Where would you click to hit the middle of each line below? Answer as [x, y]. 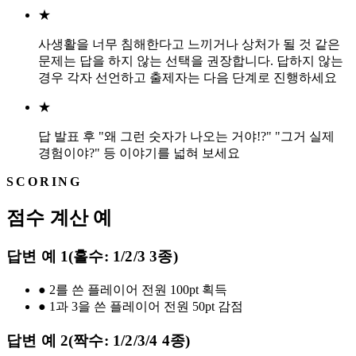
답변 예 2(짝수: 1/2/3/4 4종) [99, 340]
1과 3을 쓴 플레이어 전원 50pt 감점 [146, 306]
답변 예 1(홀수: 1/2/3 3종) [92, 257]
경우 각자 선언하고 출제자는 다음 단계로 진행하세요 [188, 78]
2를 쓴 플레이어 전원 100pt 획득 [138, 289]
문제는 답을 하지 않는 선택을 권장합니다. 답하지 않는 [191, 61]
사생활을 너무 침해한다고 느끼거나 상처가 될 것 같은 [189, 44]
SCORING [44, 182]
